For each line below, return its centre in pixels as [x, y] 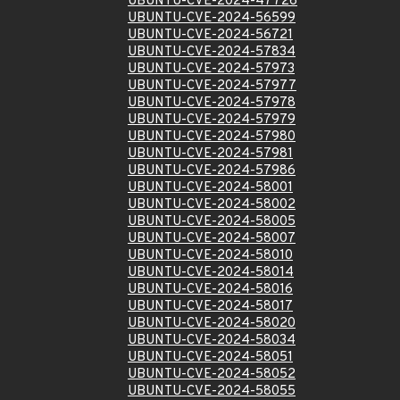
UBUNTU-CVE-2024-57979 [212, 120]
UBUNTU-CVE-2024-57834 [212, 52]
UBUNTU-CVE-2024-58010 [210, 256]
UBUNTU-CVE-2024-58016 [210, 290]
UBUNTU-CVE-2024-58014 [211, 273]
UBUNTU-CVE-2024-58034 [212, 341]
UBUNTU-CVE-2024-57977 [212, 86]
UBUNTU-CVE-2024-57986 [212, 171]
